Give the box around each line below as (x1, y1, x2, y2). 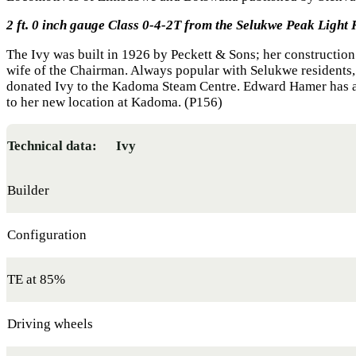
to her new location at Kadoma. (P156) (6, 95, 222, 110)
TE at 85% (7, 271, 65, 287)
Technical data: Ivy (7, 137, 136, 153)
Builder (7, 182, 49, 198)
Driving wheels (7, 315, 93, 331)
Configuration (7, 226, 87, 242)
